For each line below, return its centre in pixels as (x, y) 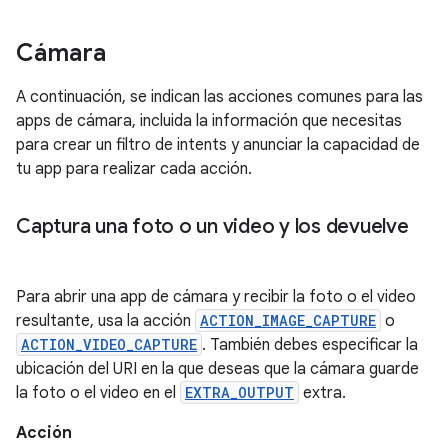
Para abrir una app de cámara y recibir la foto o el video (216, 297)
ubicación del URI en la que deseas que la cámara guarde (217, 369)
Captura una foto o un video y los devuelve (212, 226)
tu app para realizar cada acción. (134, 169)
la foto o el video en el (98, 393)
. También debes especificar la (310, 345)
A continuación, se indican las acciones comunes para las (219, 97)
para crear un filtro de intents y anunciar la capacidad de (218, 145)
